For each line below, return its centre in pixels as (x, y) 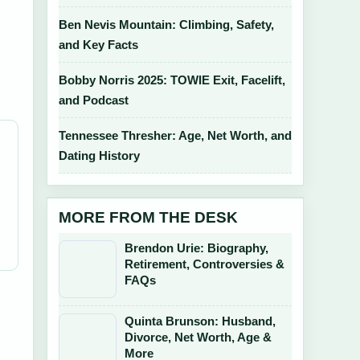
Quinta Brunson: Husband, (200, 321)
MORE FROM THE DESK (148, 217)
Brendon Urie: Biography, (196, 248)
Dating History (99, 155)
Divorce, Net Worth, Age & (198, 337)
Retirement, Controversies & (205, 264)
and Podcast (94, 100)
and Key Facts (98, 45)
